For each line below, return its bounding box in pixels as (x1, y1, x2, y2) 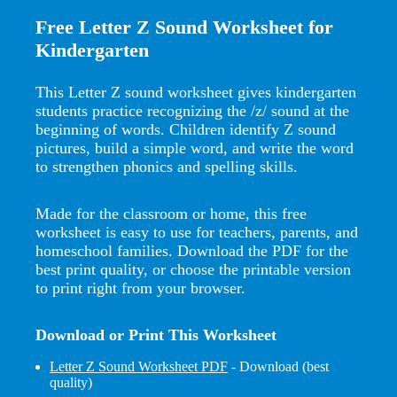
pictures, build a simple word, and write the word (35, 138, 354, 157)
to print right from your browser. (35, 278, 245, 297)
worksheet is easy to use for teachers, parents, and (35, 222, 358, 241)
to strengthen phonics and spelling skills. (35, 157, 298, 175)
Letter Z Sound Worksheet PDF (50, 358, 228, 374)
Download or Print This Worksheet (35, 325, 276, 344)
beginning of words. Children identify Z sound (35, 120, 336, 138)
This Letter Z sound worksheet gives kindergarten (35, 82, 356, 101)
